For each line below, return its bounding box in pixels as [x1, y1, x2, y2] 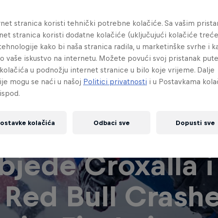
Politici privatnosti [83, 77, 147, 86]
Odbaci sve [93, 119, 129, 127]
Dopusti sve [175, 119, 215, 127]
